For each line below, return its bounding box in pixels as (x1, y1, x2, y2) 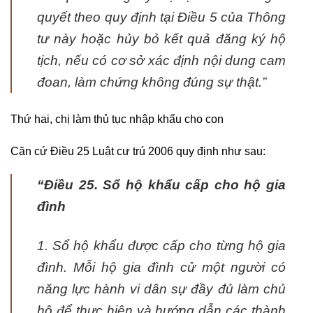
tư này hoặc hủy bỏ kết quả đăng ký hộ (37, 31, 286, 46)
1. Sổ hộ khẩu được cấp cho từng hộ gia (37, 238, 286, 254)
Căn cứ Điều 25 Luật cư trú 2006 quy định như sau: (10, 145, 265, 157)
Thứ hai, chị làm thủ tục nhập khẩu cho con (10, 112, 224, 125)
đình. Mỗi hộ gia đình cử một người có (37, 260, 286, 275)
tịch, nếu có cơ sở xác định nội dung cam (37, 52, 286, 68)
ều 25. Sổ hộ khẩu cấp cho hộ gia (57, 177, 286, 193)
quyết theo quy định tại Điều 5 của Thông (37, 9, 286, 24)
